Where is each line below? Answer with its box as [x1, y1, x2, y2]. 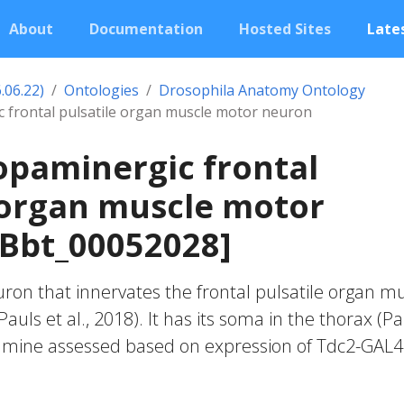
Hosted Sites [239, 19, 331, 39]
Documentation [89, 19, 203, 39]
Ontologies [64, 80, 139, 100]
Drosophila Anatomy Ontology [159, 80, 365, 100]
